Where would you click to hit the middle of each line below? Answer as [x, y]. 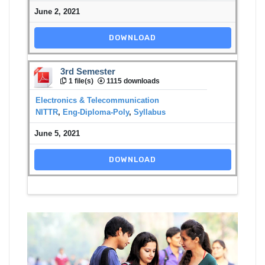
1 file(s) [80, 81]
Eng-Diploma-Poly [96, 112]
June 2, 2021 [57, 11]
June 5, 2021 [57, 133]
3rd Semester [88, 71]
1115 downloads [132, 81]
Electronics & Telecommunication [97, 100]
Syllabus [150, 112]
